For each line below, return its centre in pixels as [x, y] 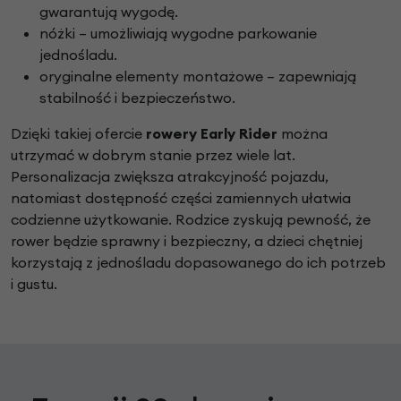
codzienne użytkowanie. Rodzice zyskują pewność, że [191, 220]
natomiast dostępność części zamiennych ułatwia [181, 198]
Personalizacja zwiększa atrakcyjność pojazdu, [170, 177]
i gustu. [34, 284]
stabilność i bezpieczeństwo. [137, 98]
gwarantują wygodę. [109, 12]
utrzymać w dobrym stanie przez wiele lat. [153, 155]
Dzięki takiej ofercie [78, 134]
